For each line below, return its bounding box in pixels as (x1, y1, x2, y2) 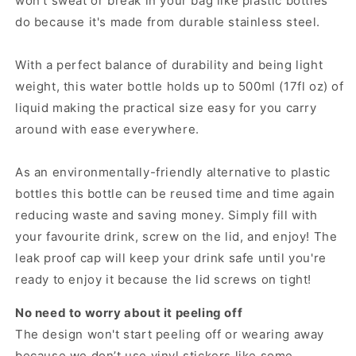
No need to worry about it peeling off (15, 305, 243, 321)
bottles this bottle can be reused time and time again (15, 186, 335, 202)
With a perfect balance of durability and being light (15, 57, 323, 73)
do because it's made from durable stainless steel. (15, 14, 321, 30)
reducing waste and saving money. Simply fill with (15, 207, 318, 223)
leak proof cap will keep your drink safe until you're (15, 250, 327, 266)
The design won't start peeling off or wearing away (15, 327, 325, 342)
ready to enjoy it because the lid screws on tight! (15, 272, 312, 288)
